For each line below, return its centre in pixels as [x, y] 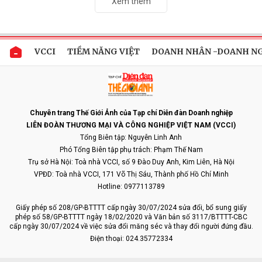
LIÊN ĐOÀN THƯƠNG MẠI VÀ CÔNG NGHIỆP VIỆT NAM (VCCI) [131, 125]
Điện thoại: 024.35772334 [131, 239]
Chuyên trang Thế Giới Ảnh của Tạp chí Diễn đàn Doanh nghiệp [131, 113]
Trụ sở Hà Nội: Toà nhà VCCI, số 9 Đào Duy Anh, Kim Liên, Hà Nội [131, 162]
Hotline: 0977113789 [131, 187]
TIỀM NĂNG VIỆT [104, 52]
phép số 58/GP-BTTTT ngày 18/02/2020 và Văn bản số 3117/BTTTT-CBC [131, 217]
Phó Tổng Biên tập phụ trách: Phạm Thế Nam [131, 150]
